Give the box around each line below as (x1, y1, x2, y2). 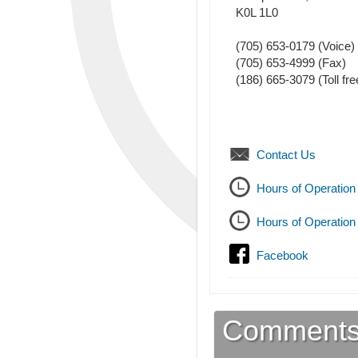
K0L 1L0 (236, 6, 278, 20)
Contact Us (257, 148, 316, 162)
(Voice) (315, 39, 355, 54)
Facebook (257, 249, 308, 263)
